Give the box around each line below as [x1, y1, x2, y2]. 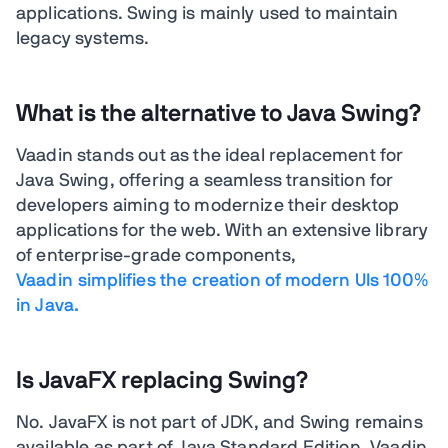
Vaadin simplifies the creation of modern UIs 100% [16, 272, 428, 291]
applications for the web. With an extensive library [16, 222, 429, 241]
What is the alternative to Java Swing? [16, 102, 422, 127]
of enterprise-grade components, [16, 247, 296, 266]
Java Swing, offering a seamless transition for [16, 172, 394, 191]
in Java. [16, 297, 80, 316]
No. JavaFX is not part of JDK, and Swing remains [16, 414, 423, 433]
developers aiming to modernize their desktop [16, 197, 400, 216]
